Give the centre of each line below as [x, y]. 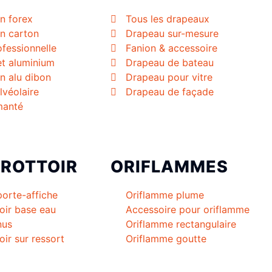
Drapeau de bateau [170, 63]
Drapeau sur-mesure [172, 34]
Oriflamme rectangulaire [181, 224]
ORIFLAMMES [169, 167]
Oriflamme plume [165, 195]
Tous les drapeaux [168, 19]
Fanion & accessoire [172, 48]
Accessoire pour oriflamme [188, 210]
